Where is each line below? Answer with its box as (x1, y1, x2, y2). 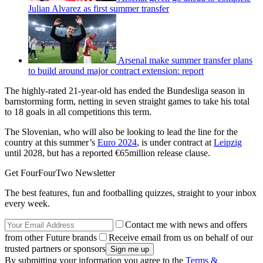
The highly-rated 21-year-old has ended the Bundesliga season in (5, 85, 245, 96)
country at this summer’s (5, 137, 97, 147)
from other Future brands (5, 232, 97, 242)
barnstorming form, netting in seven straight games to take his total (5, 96, 249, 106)
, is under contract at (137, 137, 214, 147)
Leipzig (214, 137, 242, 147)
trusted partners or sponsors (5, 243, 106, 254)
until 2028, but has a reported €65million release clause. (5, 147, 210, 158)
